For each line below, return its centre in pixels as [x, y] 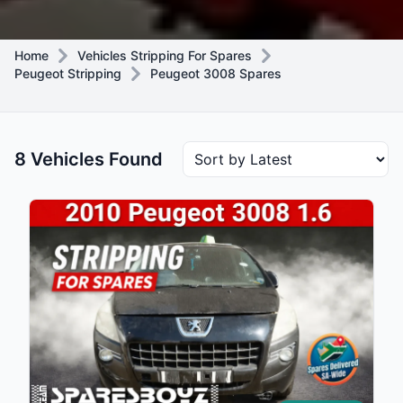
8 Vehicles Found [89, 159]
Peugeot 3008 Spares [216, 73]
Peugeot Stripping [68, 73]
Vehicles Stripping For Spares [165, 55]
